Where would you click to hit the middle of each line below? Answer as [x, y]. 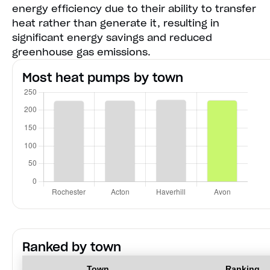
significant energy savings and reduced [112, 38]
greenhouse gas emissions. [81, 52]
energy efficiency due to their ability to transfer [134, 9]
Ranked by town [72, 247]
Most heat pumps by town [103, 78]
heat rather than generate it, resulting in [116, 23]
